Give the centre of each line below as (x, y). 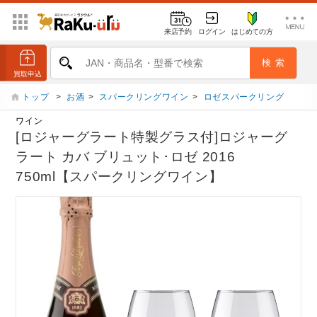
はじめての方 (252, 31)
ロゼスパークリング (244, 97)
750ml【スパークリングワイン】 (119, 177)
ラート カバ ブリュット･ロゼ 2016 (126, 157)
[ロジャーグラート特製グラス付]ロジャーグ (152, 137)
